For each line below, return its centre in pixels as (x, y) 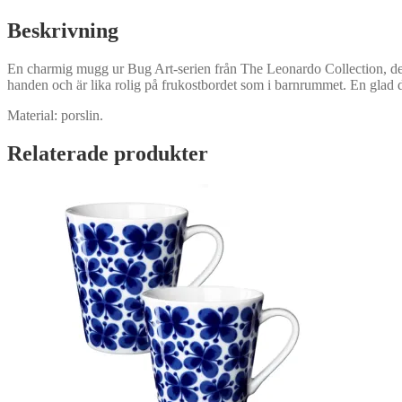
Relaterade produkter (108, 153)
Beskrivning (63, 30)
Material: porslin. (55, 115)
